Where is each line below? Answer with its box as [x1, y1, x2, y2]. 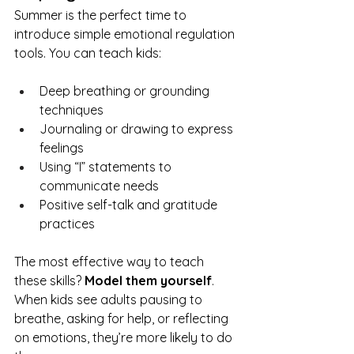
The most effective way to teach [14, 254, 207, 269]
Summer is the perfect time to [14, 7, 190, 23]
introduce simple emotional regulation [14, 26, 238, 42]
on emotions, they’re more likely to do [14, 330, 235, 345]
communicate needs [40, 178, 159, 194]
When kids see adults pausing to [14, 292, 205, 307]
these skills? [14, 273, 85, 288]
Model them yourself [85, 273, 212, 288]
